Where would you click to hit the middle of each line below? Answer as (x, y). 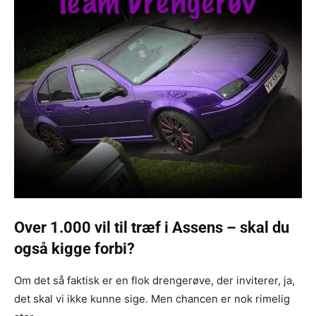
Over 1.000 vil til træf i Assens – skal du (152, 227)
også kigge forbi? (74, 248)
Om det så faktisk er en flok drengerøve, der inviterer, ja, (154, 280)
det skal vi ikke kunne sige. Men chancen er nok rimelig (152, 298)
